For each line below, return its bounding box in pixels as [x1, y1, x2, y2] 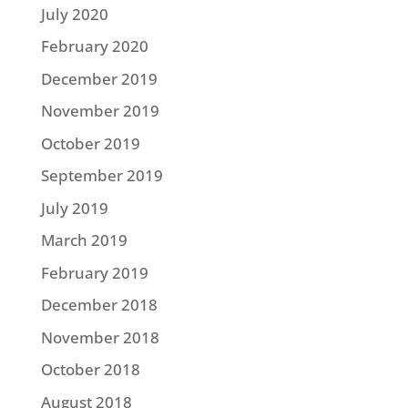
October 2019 [40, 132, 140, 154]
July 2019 [40, 197, 108, 219]
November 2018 [40, 326, 159, 348]
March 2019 [40, 229, 127, 251]
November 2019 [40, 100, 159, 122]
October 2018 [40, 359, 140, 381]
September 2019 [40, 165, 163, 187]
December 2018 [40, 294, 158, 316]
